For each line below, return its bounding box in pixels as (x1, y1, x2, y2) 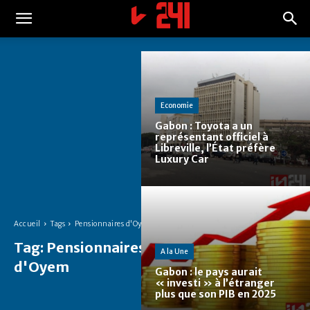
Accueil (14, 219, 41, 228)
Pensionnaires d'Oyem (74, 219, 153, 228)
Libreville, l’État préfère (155, 142, 275, 155)
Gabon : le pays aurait (155, 266, 262, 279)
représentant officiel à (155, 131, 268, 144)
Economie (161, 101, 193, 111)
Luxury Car (155, 153, 209, 166)
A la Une (161, 247, 188, 257)
